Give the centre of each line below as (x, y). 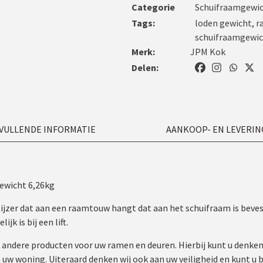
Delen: (145, 67)
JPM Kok (208, 52)
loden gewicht (223, 23)
